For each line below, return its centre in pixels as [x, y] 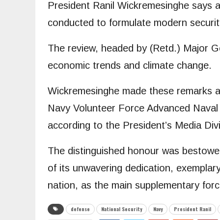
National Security [122, 209]
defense [80, 209]
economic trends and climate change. [130, 66]
